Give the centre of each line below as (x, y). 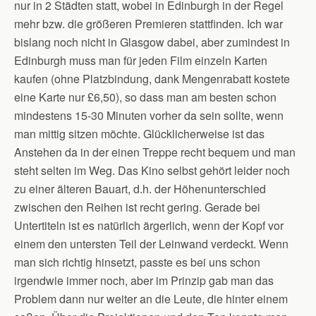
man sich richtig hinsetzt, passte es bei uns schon (137, 262)
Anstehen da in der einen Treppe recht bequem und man (155, 152)
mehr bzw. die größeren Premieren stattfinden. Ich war (148, 24)
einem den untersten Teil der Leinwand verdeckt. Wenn (151, 244)
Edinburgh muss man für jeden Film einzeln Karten (141, 60)
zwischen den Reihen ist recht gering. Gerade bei (137, 207)
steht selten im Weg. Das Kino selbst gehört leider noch (152, 170)
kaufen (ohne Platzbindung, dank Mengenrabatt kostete (152, 79)
